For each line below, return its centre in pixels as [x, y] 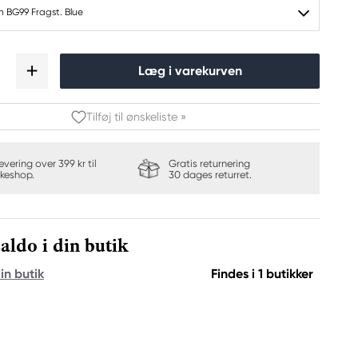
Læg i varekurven [190, 71]
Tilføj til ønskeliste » [136, 117]
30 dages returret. [210, 175]
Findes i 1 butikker [262, 274]
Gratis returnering [210, 163]
